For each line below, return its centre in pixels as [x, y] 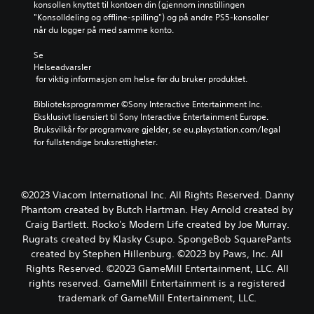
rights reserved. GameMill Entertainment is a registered [157, 284]
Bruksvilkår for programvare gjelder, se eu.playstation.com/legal [157, 130]
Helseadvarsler [62, 67]
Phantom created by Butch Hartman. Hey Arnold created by [157, 210]
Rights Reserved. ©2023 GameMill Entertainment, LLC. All [157, 269]
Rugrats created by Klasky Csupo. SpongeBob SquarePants [157, 239]
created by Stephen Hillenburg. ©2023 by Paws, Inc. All [157, 254]
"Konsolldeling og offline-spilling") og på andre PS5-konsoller [151, 18]
